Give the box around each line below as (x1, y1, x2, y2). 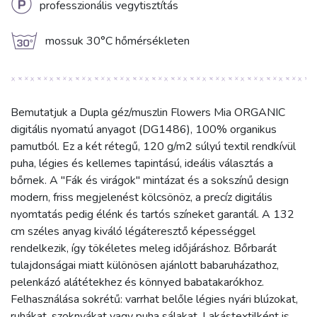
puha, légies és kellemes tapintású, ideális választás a (11, 156, 273, 172)
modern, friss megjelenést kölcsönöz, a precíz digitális (11, 190, 272, 206)
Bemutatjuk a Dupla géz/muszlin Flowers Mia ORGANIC (11, 105, 285, 121)
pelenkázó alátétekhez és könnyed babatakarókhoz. (11, 275, 264, 291)
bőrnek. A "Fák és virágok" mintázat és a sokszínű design (11, 173, 289, 189)
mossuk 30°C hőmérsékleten (45, 33, 190, 50)
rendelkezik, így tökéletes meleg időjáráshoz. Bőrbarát (11, 241, 277, 257)
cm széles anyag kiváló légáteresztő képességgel (11, 224, 255, 240)
